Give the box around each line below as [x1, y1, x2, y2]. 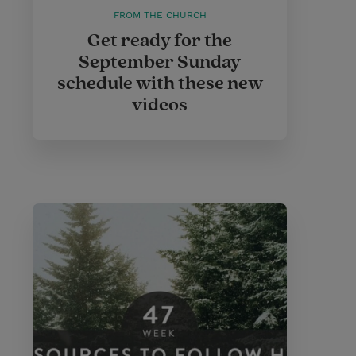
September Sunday [79, 50, 241, 74]
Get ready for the [87, 29, 232, 52]
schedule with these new [56, 72, 263, 95]
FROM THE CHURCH [113, 10, 207, 21]
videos [132, 93, 188, 117]
